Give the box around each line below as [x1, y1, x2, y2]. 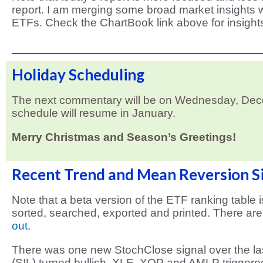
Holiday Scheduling [12, 65, 144, 84]
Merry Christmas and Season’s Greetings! [12, 131, 236, 143]
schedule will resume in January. [12, 107, 176, 119]
